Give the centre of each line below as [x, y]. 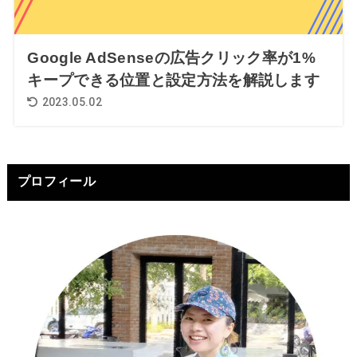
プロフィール [57, 182]
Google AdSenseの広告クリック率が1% [171, 58]
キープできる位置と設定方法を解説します [174, 80]
